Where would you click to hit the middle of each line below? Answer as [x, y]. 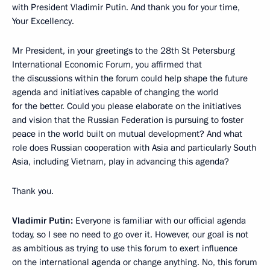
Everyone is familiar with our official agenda [159, 221]
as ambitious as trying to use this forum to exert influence [125, 249]
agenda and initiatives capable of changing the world [115, 93]
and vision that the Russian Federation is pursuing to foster [128, 120]
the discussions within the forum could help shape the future [130, 79]
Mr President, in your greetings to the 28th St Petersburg [124, 51]
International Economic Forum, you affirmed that [107, 65]
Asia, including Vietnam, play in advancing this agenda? [121, 162]
